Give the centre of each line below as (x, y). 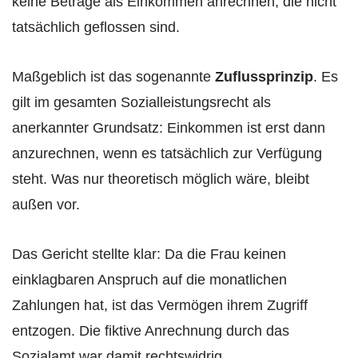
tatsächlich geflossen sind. (96, 28)
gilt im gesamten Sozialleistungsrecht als (141, 103)
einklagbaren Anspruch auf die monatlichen (149, 280)
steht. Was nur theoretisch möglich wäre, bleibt (161, 179)
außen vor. (46, 205)
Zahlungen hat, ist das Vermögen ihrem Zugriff (160, 306)
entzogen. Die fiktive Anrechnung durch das (151, 331)
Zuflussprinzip (264, 77)
